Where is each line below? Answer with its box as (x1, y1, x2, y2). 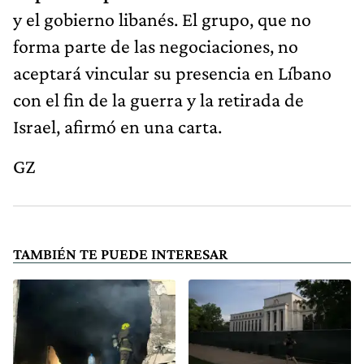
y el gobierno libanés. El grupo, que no (13, 7, 311, 30)
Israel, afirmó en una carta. (13, 115, 222, 137)
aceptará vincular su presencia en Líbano (13, 61, 331, 84)
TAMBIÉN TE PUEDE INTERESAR (13, 245, 227, 262)
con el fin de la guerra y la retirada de (13, 88, 304, 110)
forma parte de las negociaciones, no (13, 34, 298, 57)
